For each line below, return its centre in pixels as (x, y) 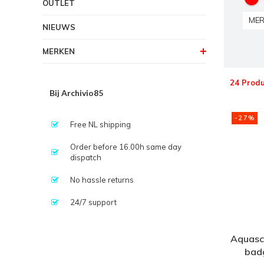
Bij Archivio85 (76, 93)
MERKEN (59, 51)
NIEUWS (59, 27)
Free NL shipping (100, 124)
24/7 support (93, 202)
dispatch (86, 157)
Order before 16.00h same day (126, 146)
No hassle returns (102, 179)
